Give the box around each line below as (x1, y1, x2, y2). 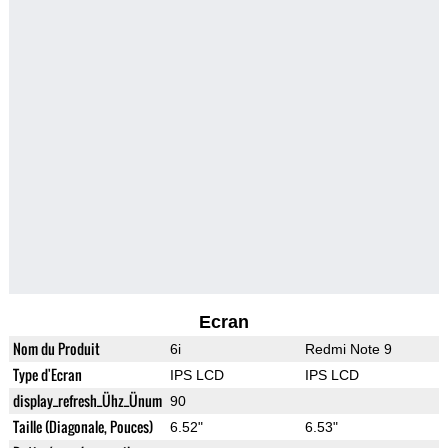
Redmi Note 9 (304, 341, 392, 358)
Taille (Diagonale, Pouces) (12, 416, 153, 438)
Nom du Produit (12, 338, 100, 360)
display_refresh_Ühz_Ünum (12, 390, 162, 412)
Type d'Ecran (12, 364, 82, 386)
